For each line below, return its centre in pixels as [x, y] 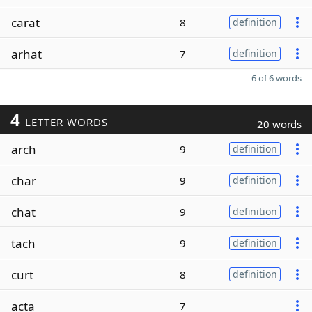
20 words [279, 124]
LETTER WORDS [64, 122]
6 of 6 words [276, 78]
